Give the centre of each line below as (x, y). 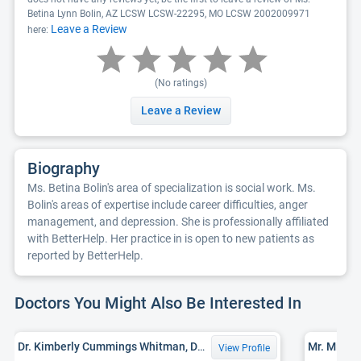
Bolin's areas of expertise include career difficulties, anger (168, 205)
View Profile (244, 348)
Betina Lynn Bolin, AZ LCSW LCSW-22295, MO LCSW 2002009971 (169, 14)
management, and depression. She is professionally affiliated (178, 222)
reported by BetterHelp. (85, 255)
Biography (64, 168)
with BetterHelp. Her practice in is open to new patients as (171, 239)
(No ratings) (180, 83)
